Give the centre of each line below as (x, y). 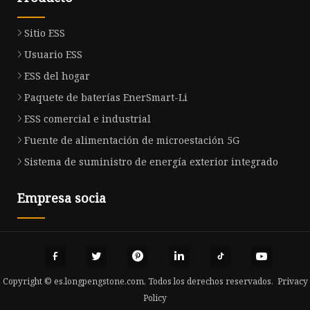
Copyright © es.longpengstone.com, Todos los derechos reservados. (140, 281)
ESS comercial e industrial (88, 119)
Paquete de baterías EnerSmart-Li (106, 98)
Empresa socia (62, 198)
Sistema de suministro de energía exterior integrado (151, 162)
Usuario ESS (53, 55)
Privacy (292, 281)
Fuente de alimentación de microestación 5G (132, 140)
